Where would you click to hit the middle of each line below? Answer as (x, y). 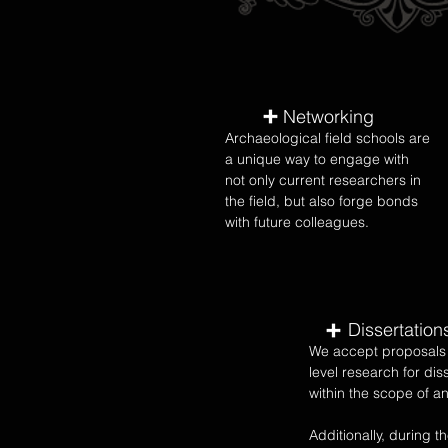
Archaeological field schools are (327, 138)
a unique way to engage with (317, 159)
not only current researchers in (323, 180)
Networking (328, 116)
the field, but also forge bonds (321, 201)
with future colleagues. (297, 222)
